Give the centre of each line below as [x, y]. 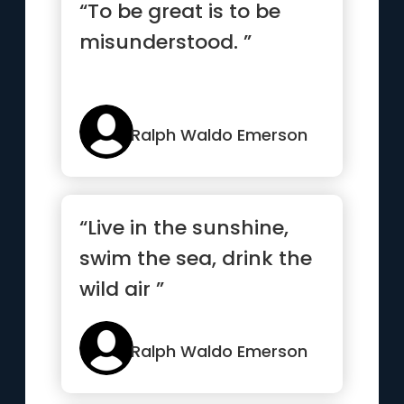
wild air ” [122, 289]
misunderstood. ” [166, 42]
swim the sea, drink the [196, 258]
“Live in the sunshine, [184, 228]
